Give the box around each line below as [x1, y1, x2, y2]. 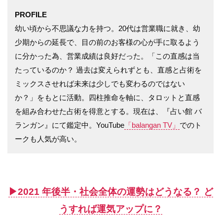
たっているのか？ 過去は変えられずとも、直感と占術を [15, 65, 202, 74]
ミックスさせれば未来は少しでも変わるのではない [15, 79, 185, 88]
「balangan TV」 [124, 120, 180, 129]
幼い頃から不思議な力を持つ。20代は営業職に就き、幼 [15, 24, 200, 33]
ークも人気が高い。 [15, 134, 81, 143]
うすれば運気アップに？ [59, 203, 162, 214]
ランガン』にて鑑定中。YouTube [15, 120, 124, 129]
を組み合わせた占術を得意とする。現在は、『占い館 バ [15, 107, 202, 115]
